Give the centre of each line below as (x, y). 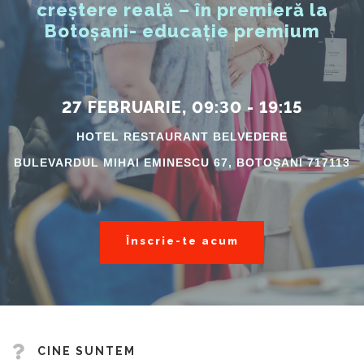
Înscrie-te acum (182, 241)
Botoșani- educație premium (182, 31)
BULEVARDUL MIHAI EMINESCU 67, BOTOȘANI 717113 (182, 163)
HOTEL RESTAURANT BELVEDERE (182, 137)
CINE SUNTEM (86, 351)
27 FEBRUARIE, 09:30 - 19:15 (182, 108)
